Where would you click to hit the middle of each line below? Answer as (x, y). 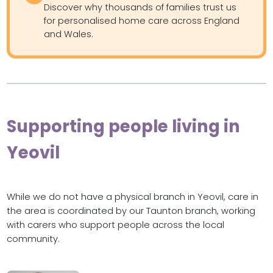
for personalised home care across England (141, 20)
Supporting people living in (123, 126)
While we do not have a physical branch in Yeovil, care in (132, 197)
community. (33, 239)
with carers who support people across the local (115, 225)
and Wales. (68, 34)
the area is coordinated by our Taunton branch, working (131, 211)
